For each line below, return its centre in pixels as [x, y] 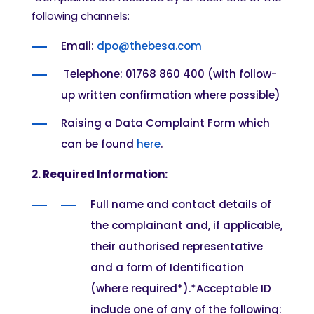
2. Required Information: [100, 174]
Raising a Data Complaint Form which [165, 123]
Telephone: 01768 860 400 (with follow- [170, 74]
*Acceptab [220, 288]
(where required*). [141, 288]
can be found [99, 144]
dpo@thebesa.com [149, 46]
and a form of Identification [167, 267]
